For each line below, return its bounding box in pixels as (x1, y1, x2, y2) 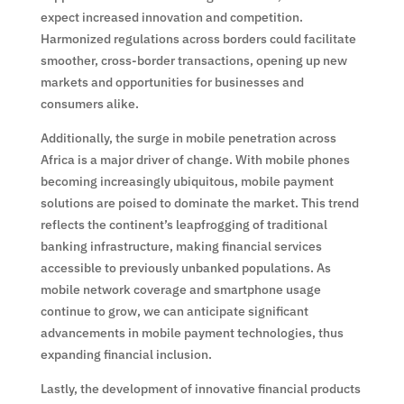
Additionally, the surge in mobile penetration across (40, 129, 336, 146)
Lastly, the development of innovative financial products (40, 380, 361, 397)
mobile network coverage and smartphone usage (40, 280, 321, 298)
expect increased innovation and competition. (40, 8, 303, 25)
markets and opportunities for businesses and (40, 73, 304, 90)
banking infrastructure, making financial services (40, 237, 322, 254)
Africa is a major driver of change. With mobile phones (40, 151, 350, 168)
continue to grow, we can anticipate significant (40, 302, 308, 319)
